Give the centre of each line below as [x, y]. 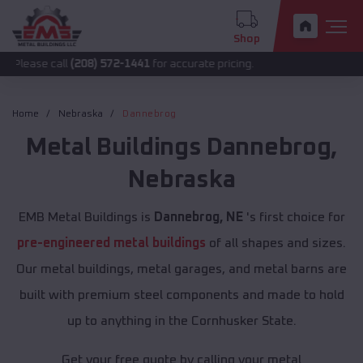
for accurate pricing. [146, 64]
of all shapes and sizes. [276, 243]
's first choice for [294, 218]
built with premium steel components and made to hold [181, 295]
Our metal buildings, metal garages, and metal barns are [181, 269]
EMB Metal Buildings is [86, 218]
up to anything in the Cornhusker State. [181, 321]
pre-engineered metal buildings [111, 243]
